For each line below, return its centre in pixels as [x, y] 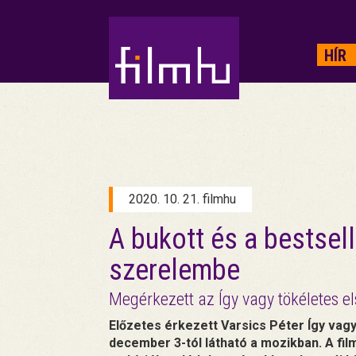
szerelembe [174, 270]
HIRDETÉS [140, 40]
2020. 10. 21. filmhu [182, 199]
